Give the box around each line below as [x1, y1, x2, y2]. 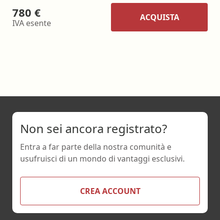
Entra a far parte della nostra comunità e [20, 141, 171, 153]
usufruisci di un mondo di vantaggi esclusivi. [20, 153, 185, 165]
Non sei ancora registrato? [20, 120, 167, 137]
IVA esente [12, 18, 51, 29]
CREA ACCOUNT [80, 186, 140, 197]
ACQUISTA [139, 11, 179, 23]
